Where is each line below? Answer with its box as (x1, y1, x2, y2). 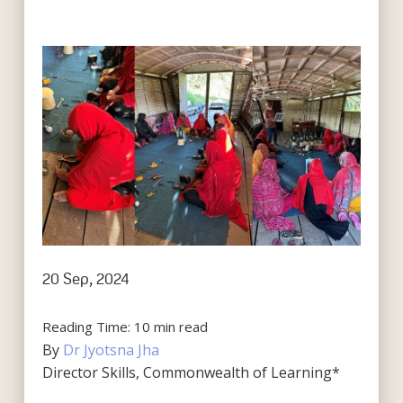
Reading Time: (41, 317, 134, 336)
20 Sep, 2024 (41, 269, 130, 288)
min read (153, 317, 208, 336)
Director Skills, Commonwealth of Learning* (41, 362, 340, 382)
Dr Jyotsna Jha (62, 339, 159, 360)
